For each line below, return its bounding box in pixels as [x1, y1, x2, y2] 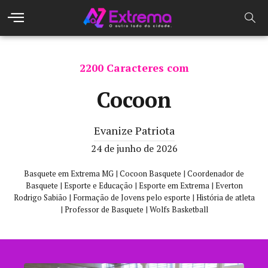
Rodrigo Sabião [13, 192, 67, 203]
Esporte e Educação [63, 180, 133, 191]
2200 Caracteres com [79, 60, 189, 75]
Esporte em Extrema [138, 180, 209, 191]
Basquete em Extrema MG [24, 168, 114, 179]
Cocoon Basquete [120, 168, 181, 179]
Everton [215, 180, 243, 191]
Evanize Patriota [93, 123, 175, 138]
